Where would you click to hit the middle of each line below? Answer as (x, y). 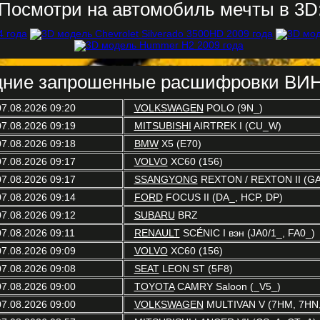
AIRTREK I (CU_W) (236, 126)
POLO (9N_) (233, 108)
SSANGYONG (166, 179)
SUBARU (154, 215)
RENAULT (157, 233)
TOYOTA (154, 286)
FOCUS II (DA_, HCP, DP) (222, 197)
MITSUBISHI (162, 126)
